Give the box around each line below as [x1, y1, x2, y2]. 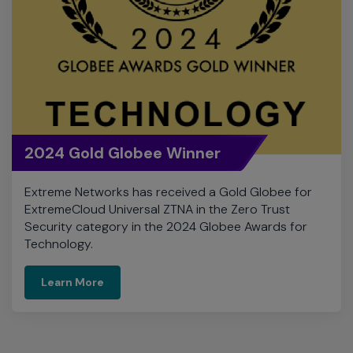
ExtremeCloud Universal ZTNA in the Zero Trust [24, 115, 290, 132]
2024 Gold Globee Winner [24, 57, 221, 78]
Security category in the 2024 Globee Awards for [24, 132, 307, 150]
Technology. [24, 150, 93, 167]
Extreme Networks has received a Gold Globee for [24, 98, 312, 115]
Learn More [41, 189, 104, 204]
